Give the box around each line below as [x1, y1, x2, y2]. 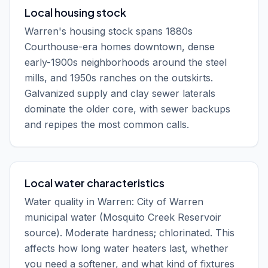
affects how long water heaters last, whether [25, 242, 229, 254]
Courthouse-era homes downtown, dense [25, 41, 215, 53]
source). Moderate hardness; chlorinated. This [25, 227, 234, 239]
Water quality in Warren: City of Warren [25, 196, 203, 208]
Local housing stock [25, 5, 126, 19]
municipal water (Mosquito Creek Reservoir [25, 211, 221, 223]
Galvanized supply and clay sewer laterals [25, 87, 215, 99]
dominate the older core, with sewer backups [25, 103, 230, 115]
